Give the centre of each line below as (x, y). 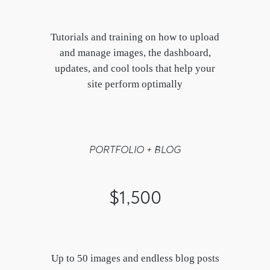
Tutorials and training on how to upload (135, 37)
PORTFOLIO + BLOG (135, 149)
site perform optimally (135, 84)
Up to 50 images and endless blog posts (135, 258)
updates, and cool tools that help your (135, 68)
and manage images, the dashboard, (135, 52)
